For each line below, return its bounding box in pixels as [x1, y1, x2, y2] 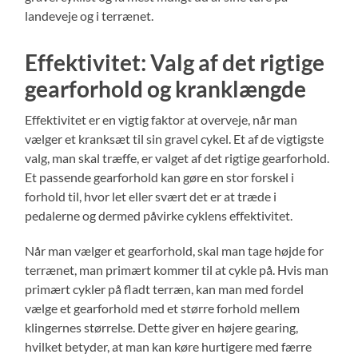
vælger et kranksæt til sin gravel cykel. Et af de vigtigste [25, 131, 324, 147]
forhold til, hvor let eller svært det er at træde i [25, 189, 277, 205]
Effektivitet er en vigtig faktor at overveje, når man [25, 112, 298, 128]
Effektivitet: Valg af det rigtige [25, 49, 325, 77]
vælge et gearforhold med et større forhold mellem [25, 300, 300, 316]
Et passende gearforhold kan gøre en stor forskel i [25, 169, 295, 185]
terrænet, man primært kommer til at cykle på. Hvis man [25, 262, 329, 278]
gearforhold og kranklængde [25, 75, 307, 103]
